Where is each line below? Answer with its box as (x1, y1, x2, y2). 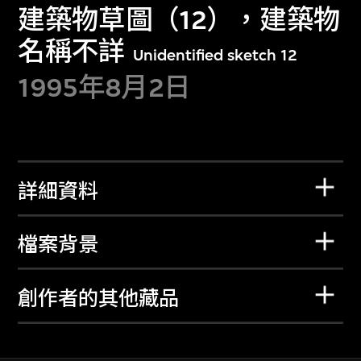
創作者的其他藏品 (18, 287, 180, 310)
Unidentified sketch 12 (133, 46, 298, 65)
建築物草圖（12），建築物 (18, 4, 341, 36)
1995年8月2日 (18, 71, 191, 103)
